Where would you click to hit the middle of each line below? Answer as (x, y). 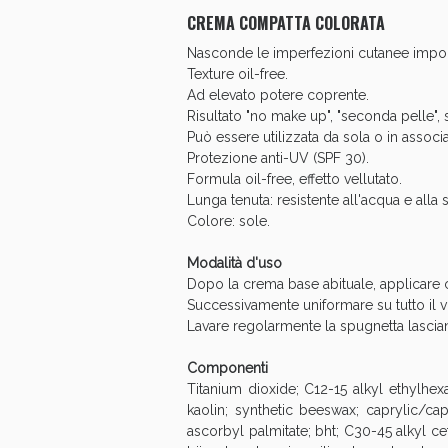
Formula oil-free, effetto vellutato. (294, 179)
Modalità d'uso (234, 263)
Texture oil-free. (237, 74)
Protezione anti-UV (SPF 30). (278, 158)
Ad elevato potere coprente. (278, 95)
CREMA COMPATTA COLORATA (286, 23)
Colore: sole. (228, 221)
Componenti (227, 368)
